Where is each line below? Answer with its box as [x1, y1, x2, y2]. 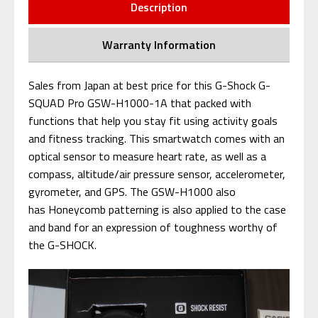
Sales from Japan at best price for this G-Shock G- [28, 76, 270, 94]
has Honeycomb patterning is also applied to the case [28, 200, 286, 218]
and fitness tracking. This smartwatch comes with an [28, 129, 285, 147]
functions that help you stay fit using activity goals [28, 111, 278, 129]
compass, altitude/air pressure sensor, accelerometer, [28, 165, 285, 182]
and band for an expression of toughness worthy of [28, 218, 278, 236]
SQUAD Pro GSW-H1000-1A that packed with [28, 94, 251, 111]
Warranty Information [102, 35, 216, 53]
